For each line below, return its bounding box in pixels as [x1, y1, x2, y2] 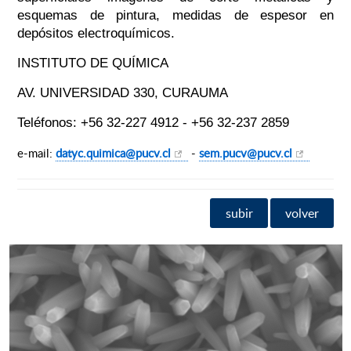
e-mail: [16, 145, 56, 161]
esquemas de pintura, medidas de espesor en [16, 8, 335, 24]
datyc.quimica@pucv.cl [55, 145, 171, 161]
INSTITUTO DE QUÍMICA [16, 56, 168, 71]
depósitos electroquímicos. [16, 26, 175, 42]
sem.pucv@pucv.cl [198, 145, 292, 161]
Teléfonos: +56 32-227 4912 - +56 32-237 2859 [16, 115, 289, 131]
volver [284, 204, 319, 222]
